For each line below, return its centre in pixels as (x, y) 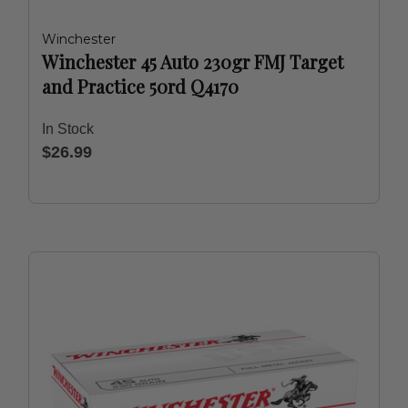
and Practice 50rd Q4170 (140, 86)
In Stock (68, 129)
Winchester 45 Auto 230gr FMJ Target (193, 61)
